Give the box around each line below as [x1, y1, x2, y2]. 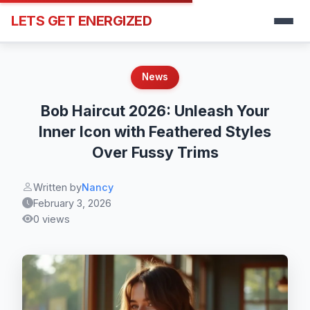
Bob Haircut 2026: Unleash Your [40, 101, 270, 120]
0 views [33, 212, 70, 225]
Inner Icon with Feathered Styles [39, 122, 271, 140]
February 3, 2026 [33, 197, 111, 209]
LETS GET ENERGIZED [11, 12, 152, 29]
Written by [33, 181, 82, 193]
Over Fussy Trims [91, 143, 219, 161]
